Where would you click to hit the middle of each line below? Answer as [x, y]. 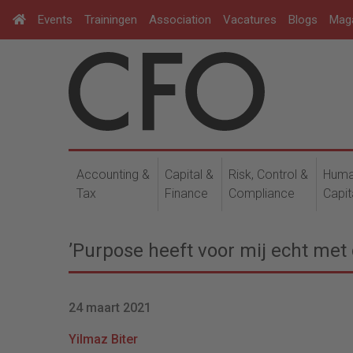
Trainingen [111, 20]
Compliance [262, 193]
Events [55, 20]
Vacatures [250, 20]
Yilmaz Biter [103, 339]
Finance [186, 193]
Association [180, 20]
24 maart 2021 [110, 308]
